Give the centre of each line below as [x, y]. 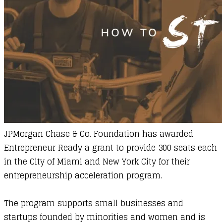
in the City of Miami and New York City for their [97, 162]
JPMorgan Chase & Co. [48, 134]
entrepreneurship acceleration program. [83, 176]
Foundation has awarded [142, 134]
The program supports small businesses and [94, 203]
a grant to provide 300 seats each [150, 148]
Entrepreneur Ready [43, 148]
